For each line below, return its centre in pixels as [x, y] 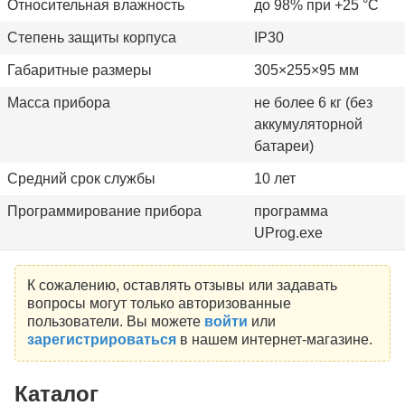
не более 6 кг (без [313, 102]
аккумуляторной [308, 124]
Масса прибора [59, 102]
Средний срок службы [81, 178]
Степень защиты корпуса [92, 37]
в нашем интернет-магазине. [274, 340]
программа [291, 211]
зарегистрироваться [101, 340]
